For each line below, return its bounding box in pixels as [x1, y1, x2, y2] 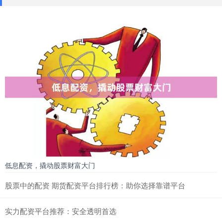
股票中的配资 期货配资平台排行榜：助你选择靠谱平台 [5, 179, 185, 190]
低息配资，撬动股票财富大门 [5, 160, 95, 170]
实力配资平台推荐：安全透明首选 [5, 205, 116, 216]
